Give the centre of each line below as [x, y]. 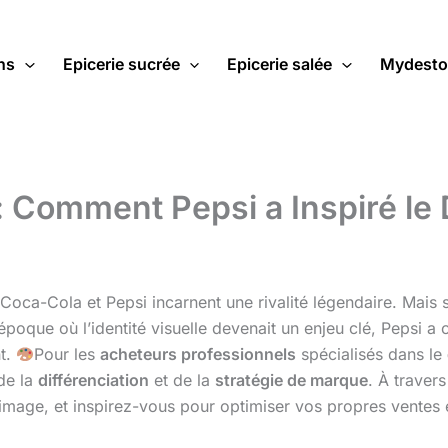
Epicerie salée [280, 64]
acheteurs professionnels [198, 354]
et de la [182, 380]
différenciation [93, 380]
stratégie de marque [291, 380]
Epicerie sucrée [121, 64]
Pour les [67, 354]
